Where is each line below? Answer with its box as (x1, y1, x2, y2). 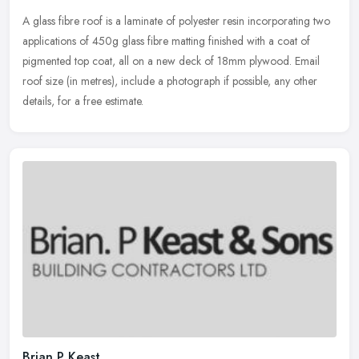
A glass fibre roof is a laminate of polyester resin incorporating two (22, 12, 330, 29)
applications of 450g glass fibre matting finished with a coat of (22, 32, 310, 49)
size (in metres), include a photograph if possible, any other (46, 72, 317, 89)
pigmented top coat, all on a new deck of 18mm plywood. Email (22, 52, 320, 69)
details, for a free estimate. (22, 92, 143, 109)
